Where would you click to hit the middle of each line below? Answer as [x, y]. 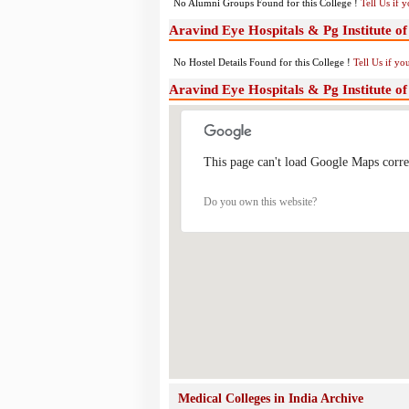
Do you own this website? [260, 202]
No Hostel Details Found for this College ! [263, 62]
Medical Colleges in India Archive [270, 399]
